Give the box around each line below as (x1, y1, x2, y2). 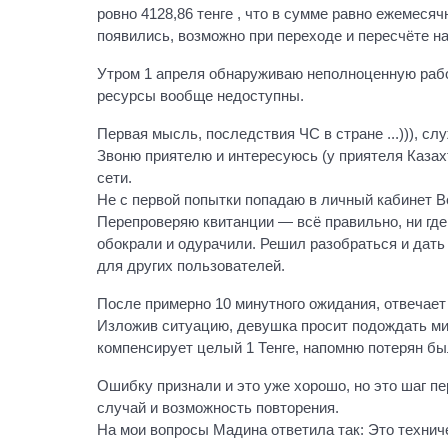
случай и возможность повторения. (97, 399, 339, 416)
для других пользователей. (97, 257, 285, 274)
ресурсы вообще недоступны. (97, 87, 304, 104)
